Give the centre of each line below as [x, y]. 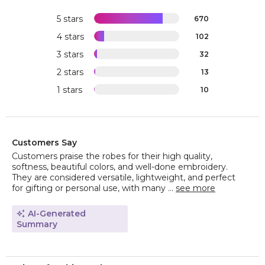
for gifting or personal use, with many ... [94, 188]
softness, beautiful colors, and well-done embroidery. [120, 167]
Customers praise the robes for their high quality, [112, 156]
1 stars [69, 90]
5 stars [70, 19]
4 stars [70, 37]
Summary [37, 224]
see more [195, 188]
